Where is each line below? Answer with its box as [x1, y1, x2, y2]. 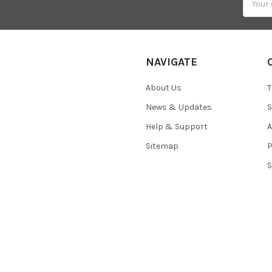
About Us [146, 83, 182, 93]
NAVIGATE [146, 55, 197, 69]
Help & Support [146, 121, 208, 132]
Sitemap [146, 141, 178, 152]
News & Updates [146, 102, 212, 113]
